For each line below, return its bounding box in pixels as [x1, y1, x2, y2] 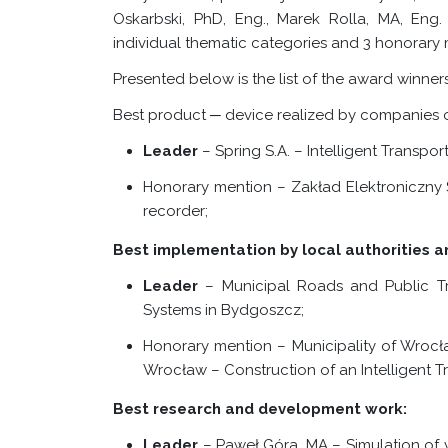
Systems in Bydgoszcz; [143, 301, 305, 319]
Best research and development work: [113, 400, 408, 418]
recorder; [143, 202, 209, 220]
